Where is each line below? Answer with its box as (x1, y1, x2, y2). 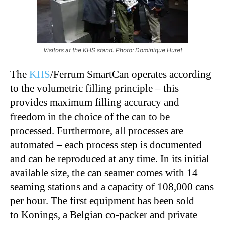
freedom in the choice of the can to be (10, 110, 170, 123)
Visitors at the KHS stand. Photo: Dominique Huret (43, 46, 182, 54)
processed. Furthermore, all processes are (10, 124, 183, 137)
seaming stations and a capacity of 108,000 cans (10, 180, 214, 193)
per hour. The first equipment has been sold (10, 194, 194, 207)
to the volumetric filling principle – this (10, 82, 179, 94)
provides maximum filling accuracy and (10, 96, 179, 108)
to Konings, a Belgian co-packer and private (10, 208, 197, 221)
